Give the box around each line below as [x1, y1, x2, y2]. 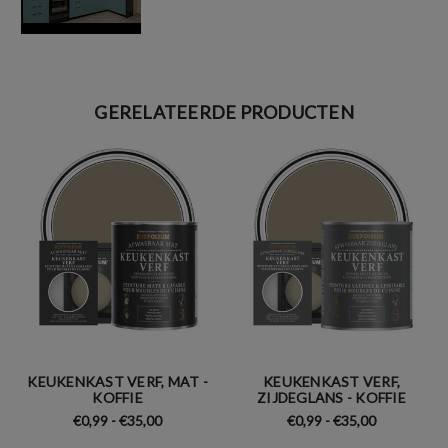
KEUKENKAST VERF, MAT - [27, 372, 208, 390]
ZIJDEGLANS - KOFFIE [257, 388, 406, 406]
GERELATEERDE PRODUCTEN [94, 100, 354, 123]
